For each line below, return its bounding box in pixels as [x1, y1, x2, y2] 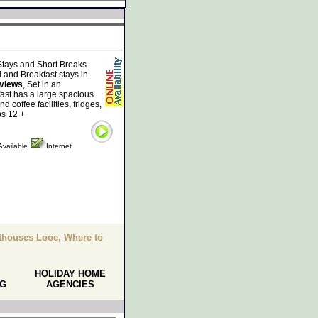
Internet [46, 142, 72, 150]
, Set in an [23, 79, 61, 89]
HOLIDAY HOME [34, 268, 106, 279]
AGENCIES [45, 279, 94, 290]
